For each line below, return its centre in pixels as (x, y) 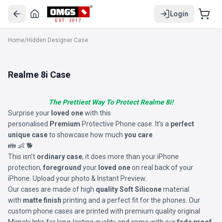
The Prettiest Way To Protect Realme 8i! (111, 102)
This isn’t (22, 157)
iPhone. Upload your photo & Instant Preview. (77, 178)
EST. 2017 (68, 21)
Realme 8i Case (39, 75)
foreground (62, 167)
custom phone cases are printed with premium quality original (104, 211)
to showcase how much (86, 135)
